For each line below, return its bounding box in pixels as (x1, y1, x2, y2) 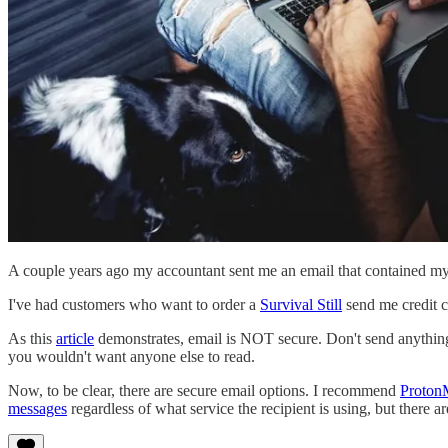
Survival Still (260, 296, 342, 314)
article (56, 330, 94, 348)
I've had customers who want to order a (8, 296, 260, 314)
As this (8, 330, 56, 348)
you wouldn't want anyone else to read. (8, 348, 255, 366)
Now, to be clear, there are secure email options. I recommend (8, 382, 400, 400)
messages (8, 400, 67, 418)
